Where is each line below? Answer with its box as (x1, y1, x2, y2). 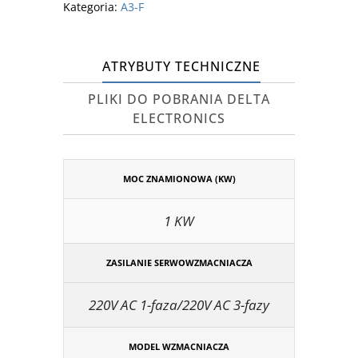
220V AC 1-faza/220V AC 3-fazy (89, 295, 269, 314)
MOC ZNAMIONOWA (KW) (122, 172, 236, 185)
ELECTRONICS (133, 109, 225, 127)
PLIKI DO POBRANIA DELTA (88, 89, 270, 108)
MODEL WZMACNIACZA (129, 340, 229, 352)
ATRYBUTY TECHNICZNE (101, 57, 261, 75)
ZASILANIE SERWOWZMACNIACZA (105, 256, 253, 268)
